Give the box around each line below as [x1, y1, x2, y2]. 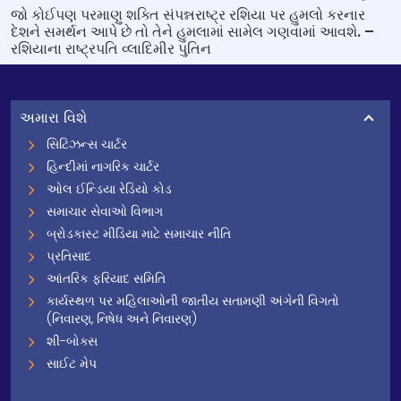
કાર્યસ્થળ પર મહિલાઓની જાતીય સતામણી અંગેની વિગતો [47, 292, 339, 310]
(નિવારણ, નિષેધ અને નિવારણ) [47, 310, 197, 328]
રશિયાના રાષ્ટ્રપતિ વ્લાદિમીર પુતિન [11, 38, 211, 59]
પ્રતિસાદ [47, 247, 91, 265]
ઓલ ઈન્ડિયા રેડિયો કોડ [47, 180, 172, 198]
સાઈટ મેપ [47, 354, 97, 372]
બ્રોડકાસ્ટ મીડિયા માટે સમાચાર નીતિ [47, 225, 231, 243]
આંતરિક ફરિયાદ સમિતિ [47, 269, 166, 287]
